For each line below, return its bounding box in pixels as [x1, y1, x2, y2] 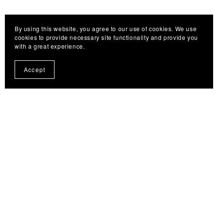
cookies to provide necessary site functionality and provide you [15, 33, 198, 41]
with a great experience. [15, 42, 85, 50]
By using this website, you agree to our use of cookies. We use [15, 24, 197, 33]
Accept [24, 65, 46, 73]
